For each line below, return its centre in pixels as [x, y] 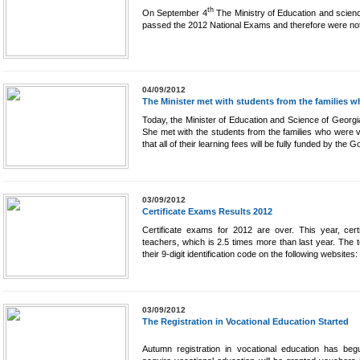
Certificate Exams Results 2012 [207, 211]
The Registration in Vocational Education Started [245, 321]
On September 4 [175, 12]
